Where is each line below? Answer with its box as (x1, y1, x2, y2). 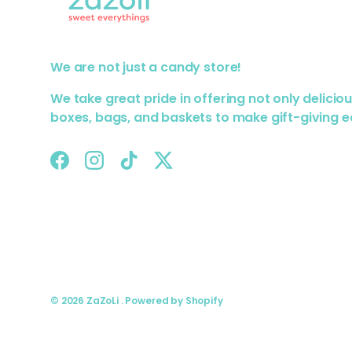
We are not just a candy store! (50, 57, 242, 76)
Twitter (162, 159, 208, 178)
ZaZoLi (86, 293, 121, 307)
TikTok (127, 159, 169, 178)
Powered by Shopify (125, 293, 223, 307)
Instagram (93, 159, 160, 178)
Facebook (58, 159, 123, 178)
